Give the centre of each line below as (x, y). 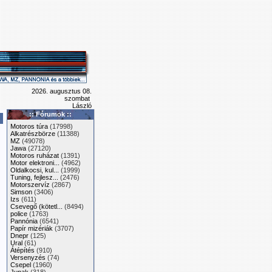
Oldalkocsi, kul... (35, 170)
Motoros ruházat (35, 155)
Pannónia (24, 221)
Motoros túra (29, 126)
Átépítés (22, 250)
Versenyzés (28, 257)
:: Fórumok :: (50, 114)
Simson (21, 192)
